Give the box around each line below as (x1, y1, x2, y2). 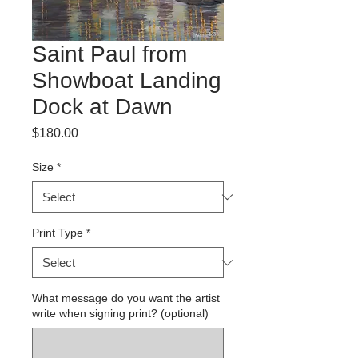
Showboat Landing (32, 68, 221, 93)
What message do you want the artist (32, 292, 220, 304)
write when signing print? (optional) (32, 307, 209, 320)
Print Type (32, 226, 83, 239)
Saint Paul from (32, 42, 187, 66)
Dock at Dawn (32, 94, 173, 119)
